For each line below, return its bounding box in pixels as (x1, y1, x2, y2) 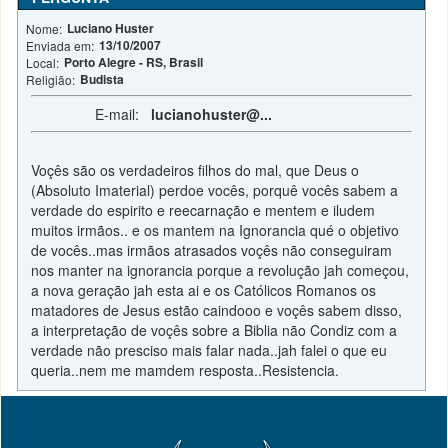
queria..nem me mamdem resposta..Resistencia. (31, 360, 340, 380)
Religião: (26, 71, 76, 88)
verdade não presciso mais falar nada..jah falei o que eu (31, 340, 388, 360)
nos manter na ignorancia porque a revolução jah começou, (31, 260, 410, 280)
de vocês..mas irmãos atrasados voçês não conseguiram (31, 240, 393, 260)
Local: (26, 54, 60, 71)
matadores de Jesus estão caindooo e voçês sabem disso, (31, 300, 403, 320)
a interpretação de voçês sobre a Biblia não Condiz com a (31, 320, 398, 340)
